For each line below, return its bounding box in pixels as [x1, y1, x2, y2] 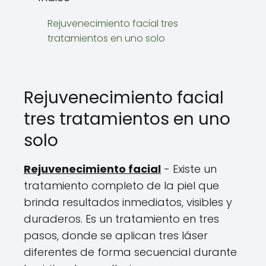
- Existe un [161, 161, 217, 177]
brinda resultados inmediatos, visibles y [24, 195, 232, 210]
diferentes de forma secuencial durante [24, 245, 237, 260]
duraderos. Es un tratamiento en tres [24, 211, 219, 227]
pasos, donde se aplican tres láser [24, 228, 208, 243]
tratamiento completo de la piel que [24, 178, 219, 194]
